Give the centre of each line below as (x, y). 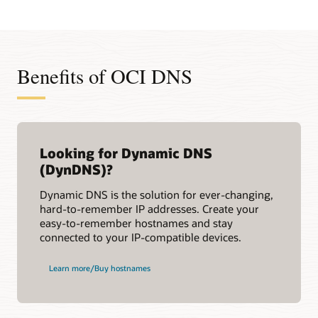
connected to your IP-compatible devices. (141, 237)
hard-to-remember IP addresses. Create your (149, 209)
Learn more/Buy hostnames (99, 268)
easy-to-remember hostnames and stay (136, 223)
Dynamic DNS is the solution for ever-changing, (157, 195)
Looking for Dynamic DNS (126, 153)
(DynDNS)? (76, 169)
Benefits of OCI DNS (105, 76)
